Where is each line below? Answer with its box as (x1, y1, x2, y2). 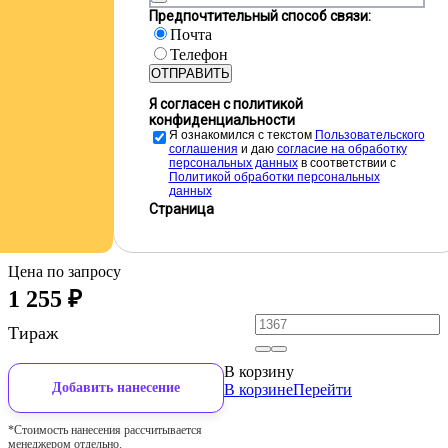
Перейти (293, 381, 352, 398)
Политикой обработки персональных (168, 170, 380, 184)
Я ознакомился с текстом (168, 128, 315, 142)
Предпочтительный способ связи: (148, 8, 371, 24)
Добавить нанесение (52, 380, 180, 395)
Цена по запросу (8, 263, 121, 280)
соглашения (168, 142, 238, 156)
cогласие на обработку (276, 142, 407, 156)
